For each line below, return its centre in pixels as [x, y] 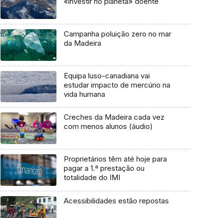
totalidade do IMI [92, 177]
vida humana [84, 94]
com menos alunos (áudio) [108, 127]
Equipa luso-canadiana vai [107, 75]
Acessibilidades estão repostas [116, 200]
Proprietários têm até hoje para [115, 159]
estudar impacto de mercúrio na [117, 85]
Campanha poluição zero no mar [117, 34]
